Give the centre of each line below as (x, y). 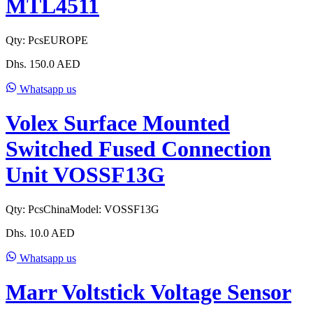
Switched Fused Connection (138, 149)
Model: (87, 209)
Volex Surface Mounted (118, 123)
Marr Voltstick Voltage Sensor (148, 292)
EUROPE (66, 40)
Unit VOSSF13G (85, 175)
